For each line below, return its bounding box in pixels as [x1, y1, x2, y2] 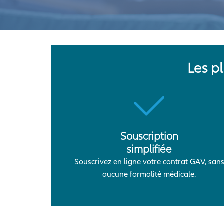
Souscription [120, 129, 178, 143]
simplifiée [126, 142, 172, 156]
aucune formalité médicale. [102, 169, 196, 179]
